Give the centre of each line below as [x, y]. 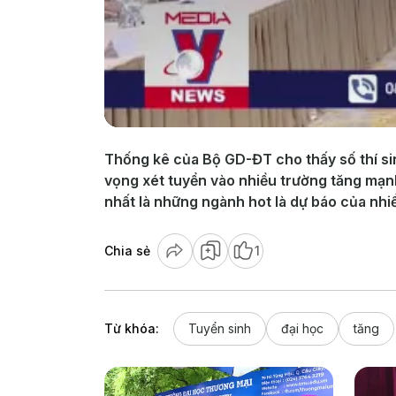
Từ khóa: [132, 328]
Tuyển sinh [220, 328]
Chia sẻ [127, 250]
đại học [302, 328]
